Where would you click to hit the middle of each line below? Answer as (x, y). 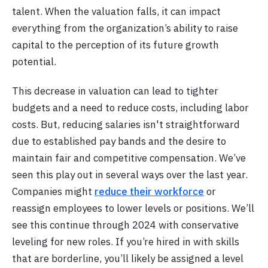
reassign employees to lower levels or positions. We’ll (133, 208)
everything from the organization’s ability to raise (125, 28)
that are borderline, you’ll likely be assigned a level (128, 258)
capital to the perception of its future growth (115, 45)
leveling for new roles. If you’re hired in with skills (126, 241)
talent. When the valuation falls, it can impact (116, 11)
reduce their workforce (149, 191)
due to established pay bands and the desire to (119, 141)
